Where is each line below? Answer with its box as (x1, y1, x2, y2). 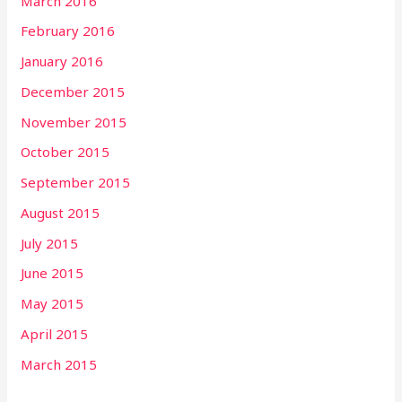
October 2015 (21, 143, 110, 162)
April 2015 (21, 324, 89, 343)
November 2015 (21, 112, 127, 131)
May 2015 (21, 294, 84, 312)
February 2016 (21, 22, 116, 40)
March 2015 (21, 354, 98, 373)
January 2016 (21, 52, 104, 70)
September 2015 (21, 173, 131, 191)
